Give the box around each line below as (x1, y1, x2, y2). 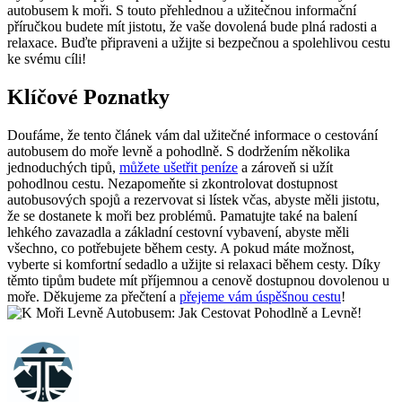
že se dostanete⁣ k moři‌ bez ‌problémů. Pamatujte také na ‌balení (7, 207, 357, 223)
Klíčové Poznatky (7, 84, 170, 109)
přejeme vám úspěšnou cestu (179, 288, 341, 304)
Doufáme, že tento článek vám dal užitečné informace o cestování (7, 127, 378, 143)
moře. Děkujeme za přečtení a (7, 288, 179, 304)
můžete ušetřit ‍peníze (119, 159, 238, 175)
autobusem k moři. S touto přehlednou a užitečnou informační (7, 3, 356, 19)
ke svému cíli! (7, 51, 86, 67)
